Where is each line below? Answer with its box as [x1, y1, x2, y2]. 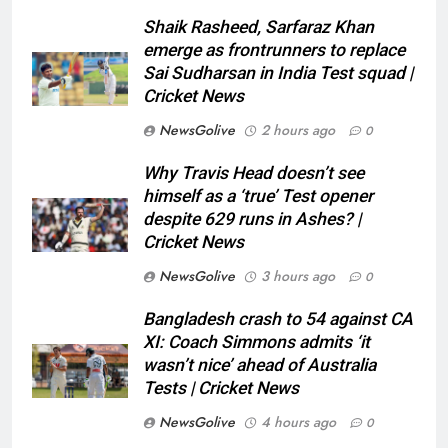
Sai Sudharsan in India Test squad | [143, 63, 413, 84]
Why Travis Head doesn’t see [143, 163, 364, 184]
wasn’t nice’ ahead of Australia [143, 355, 376, 376]
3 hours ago [261, 266, 335, 287]
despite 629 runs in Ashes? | [143, 209, 361, 230]
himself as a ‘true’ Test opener [143, 186, 373, 207]
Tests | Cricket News [143, 378, 299, 399]
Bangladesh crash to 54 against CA [143, 309, 413, 330]
